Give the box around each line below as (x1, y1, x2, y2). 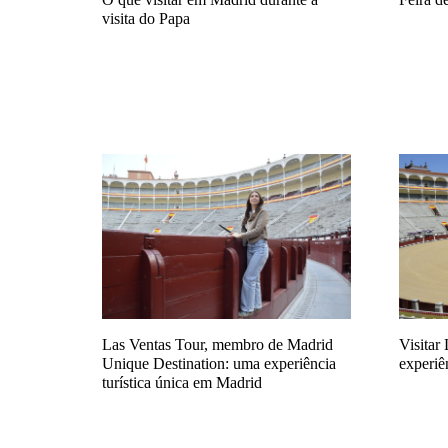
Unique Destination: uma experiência (102, 355, 336, 372)
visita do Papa (102, 10, 190, 28)
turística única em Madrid (102, 374, 262, 391)
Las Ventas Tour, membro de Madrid (102, 336, 333, 353)
